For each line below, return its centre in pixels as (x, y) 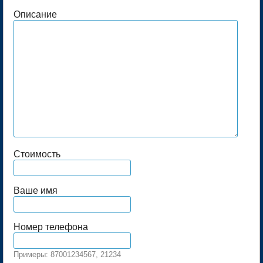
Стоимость (37, 154)
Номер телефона (51, 227)
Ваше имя (36, 191)
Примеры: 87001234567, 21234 (67, 255)
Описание (35, 15)
